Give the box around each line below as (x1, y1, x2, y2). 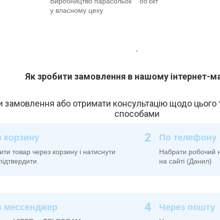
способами (114, 109, 160, 119)
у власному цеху (50, 6, 103, 15)
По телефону (159, 133, 217, 143)
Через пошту (159, 202, 215, 213)
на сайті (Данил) (159, 157, 212, 165)
